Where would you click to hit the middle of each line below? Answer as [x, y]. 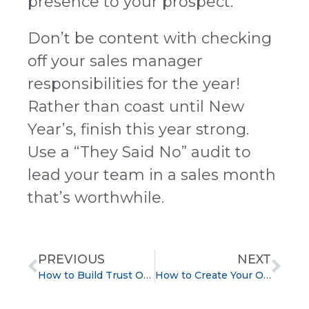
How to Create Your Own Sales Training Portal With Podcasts [267, 276]
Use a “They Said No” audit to [139, 152]
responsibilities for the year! [134, 84]
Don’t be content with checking [150, 39]
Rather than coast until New [136, 107]
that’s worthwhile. [96, 198]
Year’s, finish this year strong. [138, 130]
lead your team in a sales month [152, 175]
